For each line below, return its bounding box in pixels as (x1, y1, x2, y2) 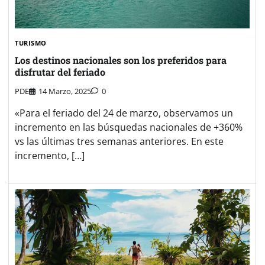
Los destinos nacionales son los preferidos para (15, 53, 227, 66)
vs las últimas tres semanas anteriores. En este (15, 135, 224, 148)
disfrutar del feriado (15, 65, 105, 78)
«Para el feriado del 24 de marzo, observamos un (15, 106, 233, 120)
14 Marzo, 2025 (38, 86, 91, 97)
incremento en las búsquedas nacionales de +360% (15, 121, 243, 134)
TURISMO (15, 38, 47, 48)
